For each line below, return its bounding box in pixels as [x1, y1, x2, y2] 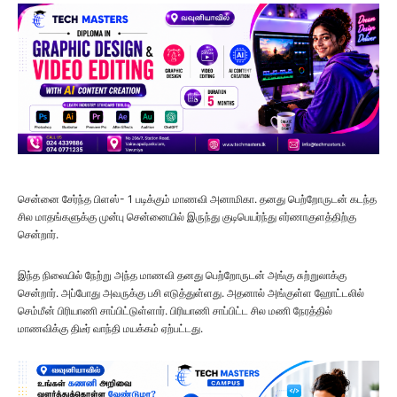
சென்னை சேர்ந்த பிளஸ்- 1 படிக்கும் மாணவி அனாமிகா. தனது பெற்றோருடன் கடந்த [18, 191, 377, 206]
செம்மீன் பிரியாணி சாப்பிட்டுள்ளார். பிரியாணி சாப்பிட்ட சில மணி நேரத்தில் [18, 303, 332, 317]
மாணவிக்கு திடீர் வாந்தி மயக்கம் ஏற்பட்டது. [18, 321, 203, 335]
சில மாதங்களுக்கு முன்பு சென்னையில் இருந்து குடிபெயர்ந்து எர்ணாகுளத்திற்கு [18, 209, 356, 223]
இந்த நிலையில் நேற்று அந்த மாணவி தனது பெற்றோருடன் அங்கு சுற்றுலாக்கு [18, 268, 346, 282]
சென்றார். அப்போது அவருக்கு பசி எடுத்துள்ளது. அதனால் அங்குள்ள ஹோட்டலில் [18, 285, 364, 300]
